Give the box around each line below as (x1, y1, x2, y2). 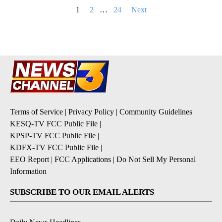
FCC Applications (55, 155, 111, 164)
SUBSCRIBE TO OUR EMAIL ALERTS (10, 187, 154, 197)
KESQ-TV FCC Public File (10, 119, 98, 128)
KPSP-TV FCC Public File (10, 131, 96, 140)
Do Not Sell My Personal (116, 155, 196, 164)
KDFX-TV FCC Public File (10, 143, 99, 152)
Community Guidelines (119, 107, 192, 116)
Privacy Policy (68, 107, 114, 116)
